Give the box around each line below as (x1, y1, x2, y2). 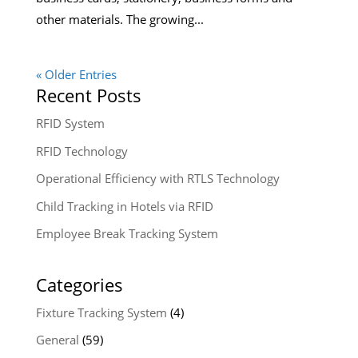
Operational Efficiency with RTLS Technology (35, 170, 280, 187)
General (35, 332, 79, 348)
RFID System (35, 115, 105, 132)
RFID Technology (35, 142, 128, 159)
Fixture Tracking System (35, 304, 167, 320)
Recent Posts (35, 83, 141, 108)
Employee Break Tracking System (35, 225, 218, 242)
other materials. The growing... (35, 11, 204, 28)
